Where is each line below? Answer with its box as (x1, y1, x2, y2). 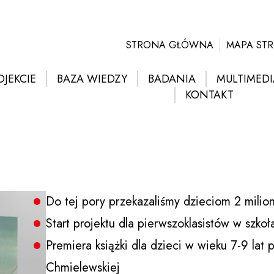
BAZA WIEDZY (56, 71, 127, 87)
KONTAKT (185, 87, 234, 103)
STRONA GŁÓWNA (126, 38, 213, 52)
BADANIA (147, 71, 196, 87)
